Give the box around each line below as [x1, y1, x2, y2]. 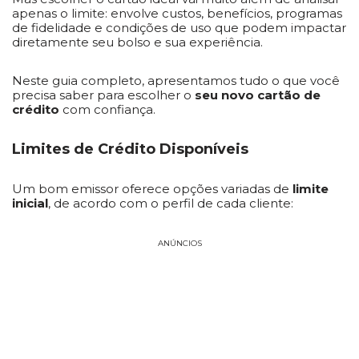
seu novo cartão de [195, 87, 321, 103]
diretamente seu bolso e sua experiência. [12, 34, 263, 50]
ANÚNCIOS [157, 238, 202, 248]
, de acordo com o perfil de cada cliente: [48, 196, 293, 211]
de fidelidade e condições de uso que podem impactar [12, 20, 346, 35]
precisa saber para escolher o [12, 87, 195, 103]
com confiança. [59, 102, 155, 117]
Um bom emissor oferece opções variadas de [12, 181, 292, 196]
